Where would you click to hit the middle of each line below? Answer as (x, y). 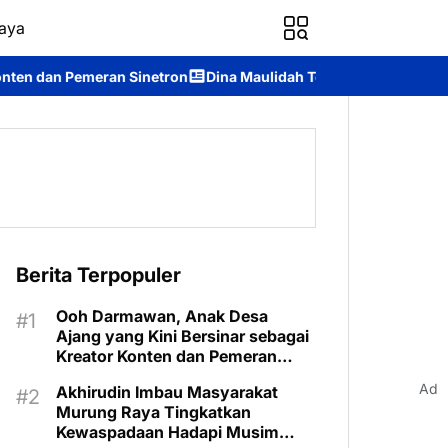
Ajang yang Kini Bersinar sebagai (182, 336)
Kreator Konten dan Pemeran (166, 356)
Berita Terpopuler (98, 275)
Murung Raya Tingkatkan (153, 412)
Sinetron (88, 376)
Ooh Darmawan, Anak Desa (162, 316)
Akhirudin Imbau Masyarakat (167, 392)
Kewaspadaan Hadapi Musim (167, 432)
